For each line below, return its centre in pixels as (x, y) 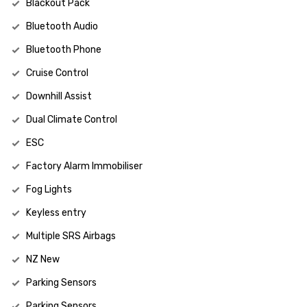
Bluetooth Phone (64, 50)
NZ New (43, 260)
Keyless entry (56, 213)
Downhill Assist (59, 97)
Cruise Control (57, 73)
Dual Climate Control (72, 120)
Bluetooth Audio (62, 27)
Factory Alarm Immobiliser (84, 167)
